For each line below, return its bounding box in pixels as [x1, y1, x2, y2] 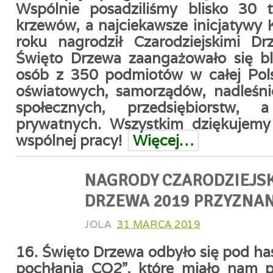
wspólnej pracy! [16, 131, 122, 150]
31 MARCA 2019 [117, 218, 200, 231]
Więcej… [133, 131, 194, 150]
